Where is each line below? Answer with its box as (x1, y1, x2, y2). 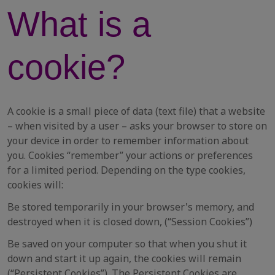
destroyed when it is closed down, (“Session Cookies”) (7, 215, 252, 228)
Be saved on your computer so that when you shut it (7, 237, 247, 250)
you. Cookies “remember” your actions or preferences (7, 149, 253, 162)
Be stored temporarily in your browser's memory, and (7, 200, 254, 214)
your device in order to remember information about (7, 134, 249, 147)
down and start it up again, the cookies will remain (7, 252, 241, 265)
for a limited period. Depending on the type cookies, (7, 163, 246, 177)
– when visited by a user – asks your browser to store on (7, 119, 267, 133)
